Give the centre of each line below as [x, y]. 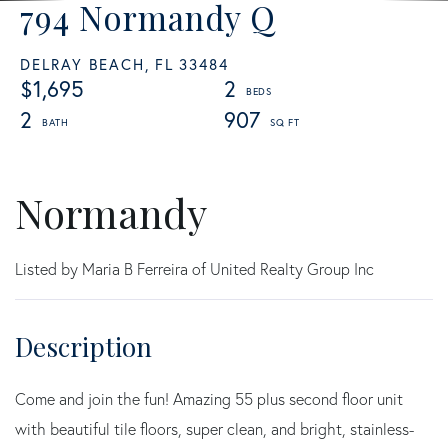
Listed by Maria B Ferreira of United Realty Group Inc [194, 268]
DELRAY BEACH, [85, 63]
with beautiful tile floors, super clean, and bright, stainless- [214, 428]
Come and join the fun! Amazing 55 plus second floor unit [209, 398]
